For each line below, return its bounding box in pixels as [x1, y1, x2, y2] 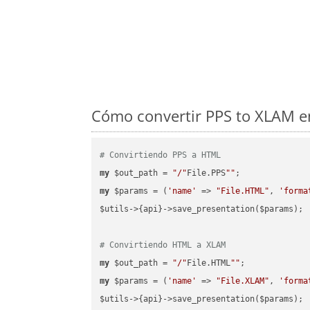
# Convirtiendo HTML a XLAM [100, 240, 226, 250]
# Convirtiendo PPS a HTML [100, 150, 221, 161]
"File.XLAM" [216, 276, 270, 286]
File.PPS [187, 168, 226, 179]
